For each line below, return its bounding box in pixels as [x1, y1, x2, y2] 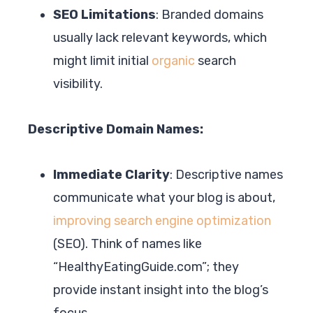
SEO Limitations [53, 6, 156, 22]
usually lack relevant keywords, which [53, 29, 267, 45]
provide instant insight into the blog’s [53, 282, 268, 298]
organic [152, 52, 195, 68]
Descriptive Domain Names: [28, 121, 203, 137]
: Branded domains [156, 6, 263, 22]
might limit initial [53, 52, 152, 68]
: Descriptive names [170, 166, 283, 182]
